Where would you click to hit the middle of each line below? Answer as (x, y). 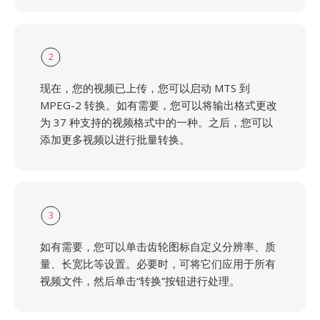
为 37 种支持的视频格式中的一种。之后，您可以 (156, 122)
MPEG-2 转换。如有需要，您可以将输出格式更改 (159, 105)
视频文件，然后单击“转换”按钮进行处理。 (140, 281)
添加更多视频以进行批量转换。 (115, 139)
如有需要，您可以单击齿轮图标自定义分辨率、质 (158, 246)
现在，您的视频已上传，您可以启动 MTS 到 (145, 88)
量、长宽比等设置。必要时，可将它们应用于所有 (158, 264)
